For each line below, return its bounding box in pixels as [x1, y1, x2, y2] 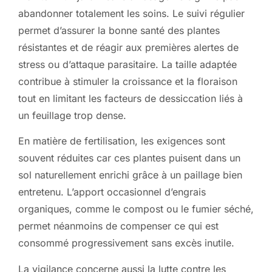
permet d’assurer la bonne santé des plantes [18, 24, 220, 36]
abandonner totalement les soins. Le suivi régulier [18, 7, 245, 19]
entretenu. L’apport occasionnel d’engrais [18, 186, 206, 199]
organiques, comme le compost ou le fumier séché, [18, 203, 254, 216]
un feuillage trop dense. [18, 109, 126, 121]
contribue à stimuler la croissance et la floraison [18, 75, 237, 87]
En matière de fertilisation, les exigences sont [18, 135, 225, 148]
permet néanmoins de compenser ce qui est [18, 220, 219, 233]
